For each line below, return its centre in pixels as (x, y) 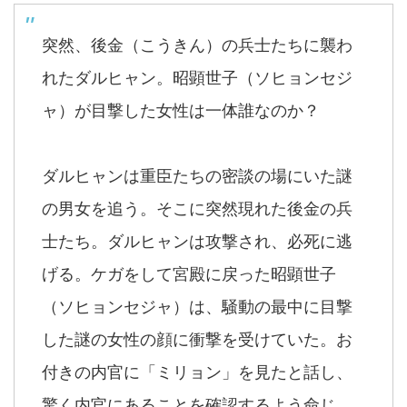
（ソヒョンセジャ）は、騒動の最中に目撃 (197, 307)
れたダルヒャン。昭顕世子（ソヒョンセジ (197, 78)
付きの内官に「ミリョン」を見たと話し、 (197, 372)
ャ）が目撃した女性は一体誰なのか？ (181, 111)
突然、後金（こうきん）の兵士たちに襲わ (197, 45)
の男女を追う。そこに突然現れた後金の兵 (197, 209)
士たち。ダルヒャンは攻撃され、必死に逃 (197, 242)
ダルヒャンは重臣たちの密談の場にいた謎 (197, 176)
